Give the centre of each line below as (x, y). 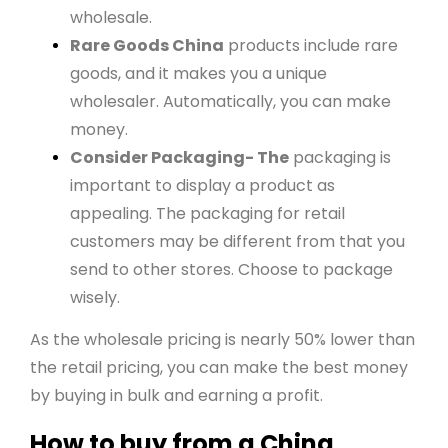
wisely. (94, 298)
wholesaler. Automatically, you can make (230, 102)
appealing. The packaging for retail (207, 214)
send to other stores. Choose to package (231, 270)
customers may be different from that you (237, 242)
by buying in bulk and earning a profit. (176, 396)
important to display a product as (202, 186)
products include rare (310, 46)
